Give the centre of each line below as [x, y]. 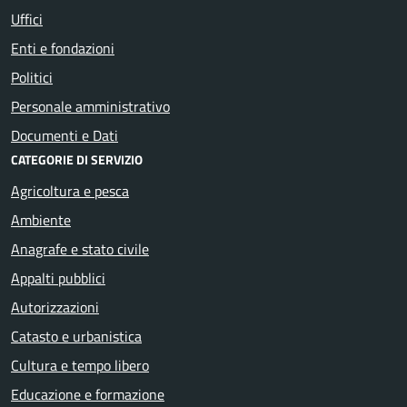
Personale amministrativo [90, 106]
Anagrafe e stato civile [80, 248]
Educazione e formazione [88, 394]
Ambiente [41, 219]
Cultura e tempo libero [80, 365]
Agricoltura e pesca [70, 190]
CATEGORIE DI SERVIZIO [77, 159]
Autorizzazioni [55, 307]
